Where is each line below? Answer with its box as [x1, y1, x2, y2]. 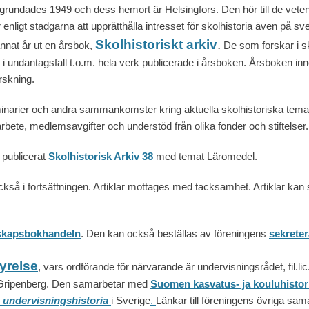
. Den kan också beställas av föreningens [81, 228, 269, 240]
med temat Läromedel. [156, 150, 257, 163]
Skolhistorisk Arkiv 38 [48, 150, 153, 163]
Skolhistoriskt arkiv [95, 37, 217, 52]
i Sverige [111, 295, 150, 307]
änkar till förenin [161, 295, 232, 307]
